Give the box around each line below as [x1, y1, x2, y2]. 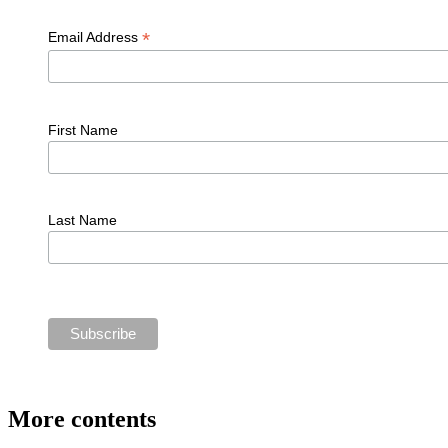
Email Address [47, 28, 142, 45]
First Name [47, 121, 118, 138]
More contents [8, 405, 156, 432]
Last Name [47, 212, 117, 229]
